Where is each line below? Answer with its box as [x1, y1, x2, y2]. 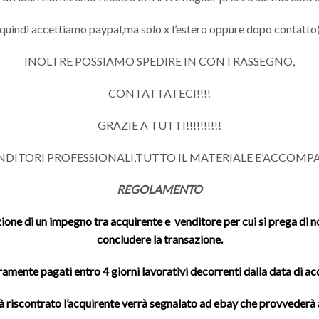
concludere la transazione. [96, 232, 223, 246]
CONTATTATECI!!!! [108, 86, 211, 100]
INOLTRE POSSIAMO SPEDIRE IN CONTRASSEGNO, [24, 54, 295, 68]
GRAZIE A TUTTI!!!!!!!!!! [98, 118, 221, 132]
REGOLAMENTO [117, 182, 202, 197]
